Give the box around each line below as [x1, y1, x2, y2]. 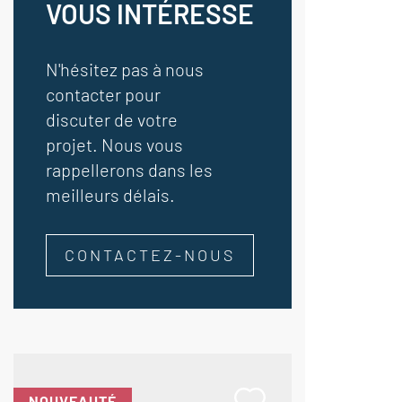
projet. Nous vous [46, 134, 183, 155]
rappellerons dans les [46, 159, 213, 180]
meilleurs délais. [46, 184, 175, 205]
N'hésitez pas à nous [46, 58, 204, 80]
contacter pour [46, 83, 161, 105]
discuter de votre [46, 109, 178, 130]
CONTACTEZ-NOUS [65, 245, 235, 265]
